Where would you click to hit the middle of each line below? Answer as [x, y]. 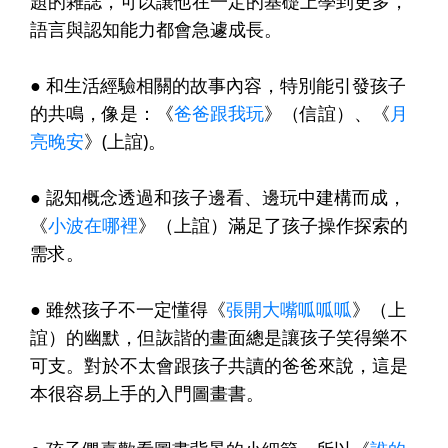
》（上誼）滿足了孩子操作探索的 [273, 224]
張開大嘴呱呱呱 [289, 308]
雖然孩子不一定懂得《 [136, 308]
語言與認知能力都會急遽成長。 [156, 28]
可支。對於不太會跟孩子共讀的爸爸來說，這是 [219, 364]
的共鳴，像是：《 [102, 112]
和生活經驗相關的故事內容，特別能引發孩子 [226, 84]
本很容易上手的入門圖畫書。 [147, 392]
